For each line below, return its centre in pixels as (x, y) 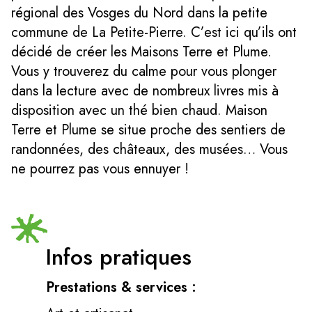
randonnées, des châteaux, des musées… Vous (149, 149)
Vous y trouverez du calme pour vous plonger (144, 71)
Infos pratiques (119, 257)
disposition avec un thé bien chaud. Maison (139, 110)
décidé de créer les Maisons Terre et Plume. (141, 52)
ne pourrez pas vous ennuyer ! (100, 169)
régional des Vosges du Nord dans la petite (139, 13)
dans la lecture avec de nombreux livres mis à (145, 91)
